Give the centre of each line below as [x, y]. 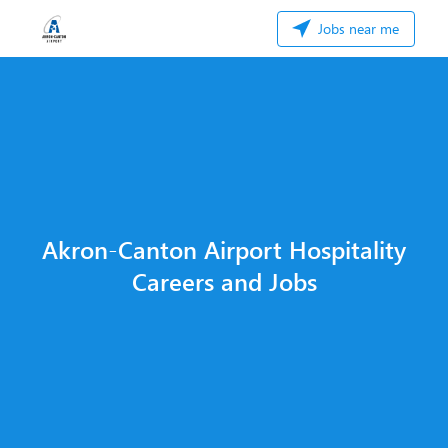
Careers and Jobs [224, 280]
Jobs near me [356, 28]
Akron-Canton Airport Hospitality [224, 248]
